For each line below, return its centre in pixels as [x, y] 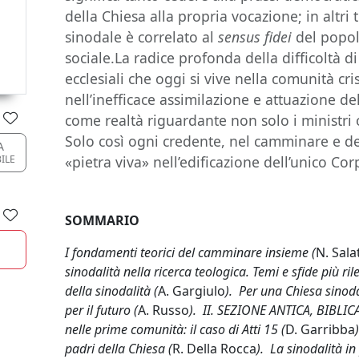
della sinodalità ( [112, 291]
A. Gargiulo [192, 291]
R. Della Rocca [215, 349]
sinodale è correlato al [142, 37]
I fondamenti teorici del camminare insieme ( [191, 252]
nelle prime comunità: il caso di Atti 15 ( [175, 329]
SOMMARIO [103, 220]
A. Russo [164, 310]
